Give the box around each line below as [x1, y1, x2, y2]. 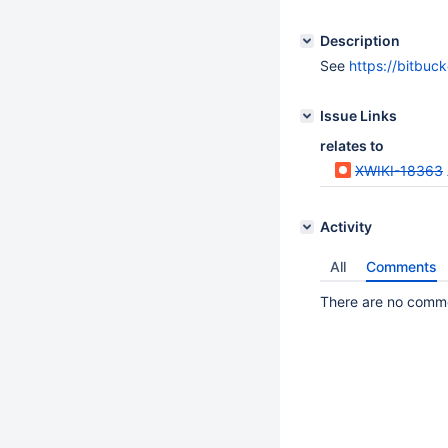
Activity [320, 218, 372, 235]
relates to [320, 137, 384, 154]
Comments [366, 258, 437, 275]
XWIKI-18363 [355, 162, 443, 179]
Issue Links [320, 107, 397, 124]
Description [320, 32, 400, 49]
